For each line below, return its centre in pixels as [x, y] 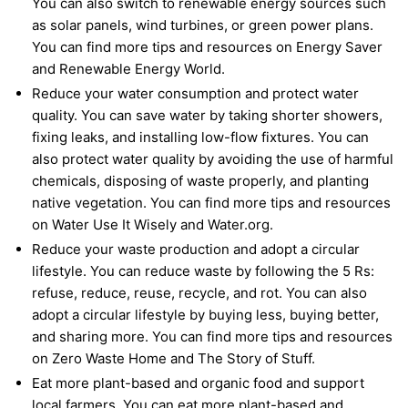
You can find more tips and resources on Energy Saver [207, 47]
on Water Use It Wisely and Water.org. [153, 225]
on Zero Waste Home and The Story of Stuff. [173, 359]
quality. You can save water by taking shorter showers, [207, 116]
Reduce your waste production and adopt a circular [196, 250]
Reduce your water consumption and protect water [195, 94]
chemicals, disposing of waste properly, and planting [200, 181]
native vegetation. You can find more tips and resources [211, 203]
